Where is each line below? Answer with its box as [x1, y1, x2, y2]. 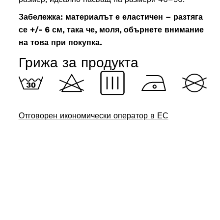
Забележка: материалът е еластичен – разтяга [18, 12, 203, 22]
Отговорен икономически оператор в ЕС [18, 111, 168, 121]
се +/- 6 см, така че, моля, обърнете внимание [18, 25, 204, 35]
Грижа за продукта [18, 55, 138, 71]
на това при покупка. [18, 38, 102, 48]
